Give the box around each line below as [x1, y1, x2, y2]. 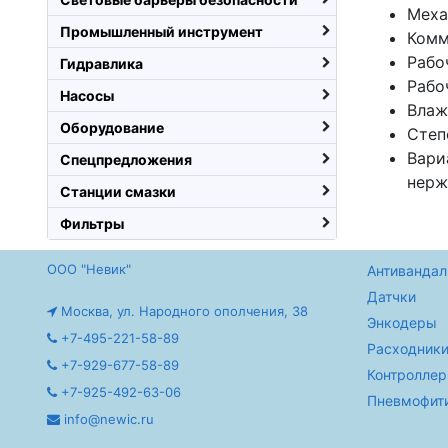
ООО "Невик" [47, 261, 131, 277]
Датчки [367, 288, 416, 305]
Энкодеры [367, 314, 437, 331]
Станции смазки [60, 183, 176, 200]
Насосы [60, 87, 114, 104]
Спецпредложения [60, 151, 192, 168]
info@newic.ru [60, 411, 154, 427]
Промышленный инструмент [60, 23, 263, 40]
